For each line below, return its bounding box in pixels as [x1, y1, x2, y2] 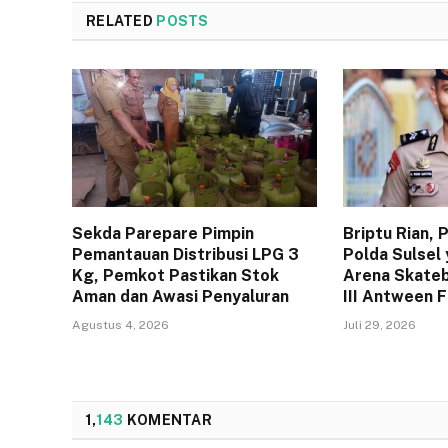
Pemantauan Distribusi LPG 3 [72, 244, 299, 264]
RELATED [86, 12, 157, 29]
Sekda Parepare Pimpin [72, 223, 254, 243]
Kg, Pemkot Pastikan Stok [72, 265, 279, 285]
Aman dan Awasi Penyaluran [72, 286, 289, 306]
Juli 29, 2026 [343, 317, 417, 332]
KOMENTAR [123, 411, 212, 428]
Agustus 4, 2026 [72, 317, 169, 332]
